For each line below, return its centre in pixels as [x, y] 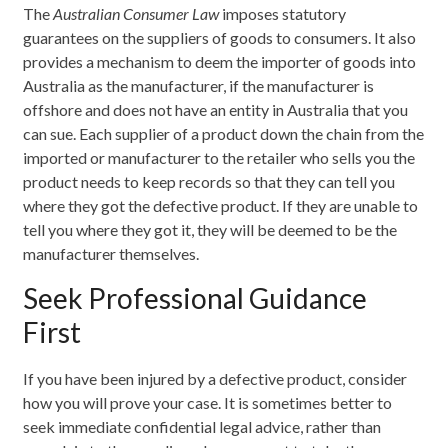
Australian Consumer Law [136, 13]
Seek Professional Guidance [195, 297]
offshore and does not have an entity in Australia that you [216, 109]
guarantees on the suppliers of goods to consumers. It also [220, 37]
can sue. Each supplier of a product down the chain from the [224, 133]
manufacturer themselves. [111, 253]
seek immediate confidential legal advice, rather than [202, 426]
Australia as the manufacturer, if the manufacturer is [199, 85]
